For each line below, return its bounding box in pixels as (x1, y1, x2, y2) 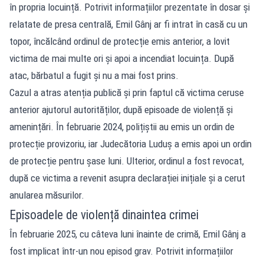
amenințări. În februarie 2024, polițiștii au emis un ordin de (9, 120, 235, 133)
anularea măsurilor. (9, 189, 84, 201)
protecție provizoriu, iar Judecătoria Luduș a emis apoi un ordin (9, 137, 252, 150)
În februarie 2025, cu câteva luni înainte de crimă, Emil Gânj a (9, 227, 246, 240)
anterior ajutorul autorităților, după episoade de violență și (9, 103, 233, 115)
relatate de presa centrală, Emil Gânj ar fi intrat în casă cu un (9, 18, 247, 30)
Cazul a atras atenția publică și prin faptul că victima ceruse (9, 86, 244, 98)
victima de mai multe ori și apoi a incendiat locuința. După (9, 52, 234, 64)
